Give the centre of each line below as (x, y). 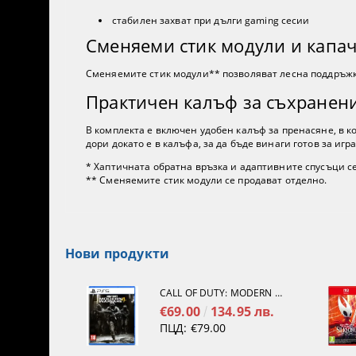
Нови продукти (118, 254)
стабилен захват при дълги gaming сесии (211, 21)
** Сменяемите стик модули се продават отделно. (207, 180)
